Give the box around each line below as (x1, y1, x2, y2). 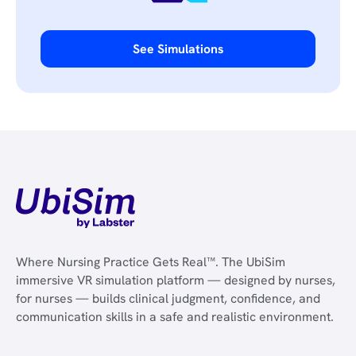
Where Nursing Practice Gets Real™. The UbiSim (15, 253, 285, 270)
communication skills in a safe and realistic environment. (15, 308, 334, 325)
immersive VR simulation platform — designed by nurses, (15, 271, 335, 288)
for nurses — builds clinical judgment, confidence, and (15, 289, 320, 307)
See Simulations (133, 41, 223, 58)
